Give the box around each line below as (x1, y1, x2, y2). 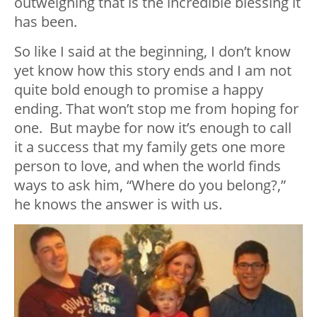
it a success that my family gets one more (14, 137, 285, 157)
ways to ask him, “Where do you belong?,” (14, 175, 286, 195)
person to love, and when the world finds (14, 156, 281, 176)
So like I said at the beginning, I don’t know (14, 42, 291, 62)
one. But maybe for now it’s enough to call (14, 118, 292, 138)
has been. (14, 12, 77, 32)
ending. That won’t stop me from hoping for (14, 99, 299, 119)
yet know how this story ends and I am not (14, 61, 292, 81)
